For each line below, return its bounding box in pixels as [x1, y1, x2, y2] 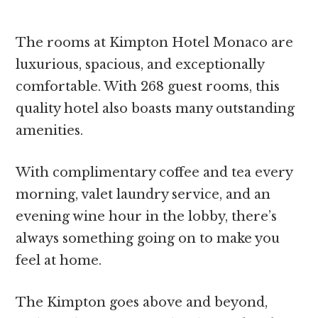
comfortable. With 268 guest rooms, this [16, 78, 280, 94]
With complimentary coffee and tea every [16, 164, 293, 180]
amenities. [16, 122, 87, 138]
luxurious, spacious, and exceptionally [16, 56, 265, 72]
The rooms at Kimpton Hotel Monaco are [16, 34, 294, 50]
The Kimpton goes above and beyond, [16, 294, 268, 310]
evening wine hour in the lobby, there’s [16, 208, 278, 224]
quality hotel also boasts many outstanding [16, 100, 295, 116]
